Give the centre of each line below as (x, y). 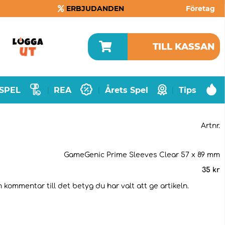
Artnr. (210, 126)
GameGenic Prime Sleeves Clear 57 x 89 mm (142, 155)
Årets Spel (126, 90)
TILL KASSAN (184, 47)
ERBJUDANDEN (95, 9)
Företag (200, 9)
